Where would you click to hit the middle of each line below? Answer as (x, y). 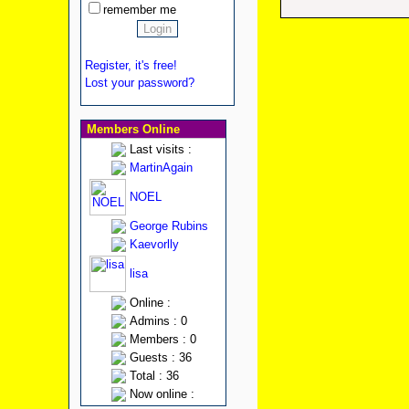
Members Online (131, 129)
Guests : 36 (160, 357)
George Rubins (168, 226)
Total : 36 (154, 376)
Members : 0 (163, 339)
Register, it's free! (131, 65)
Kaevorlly (154, 244)
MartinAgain (161, 168)
